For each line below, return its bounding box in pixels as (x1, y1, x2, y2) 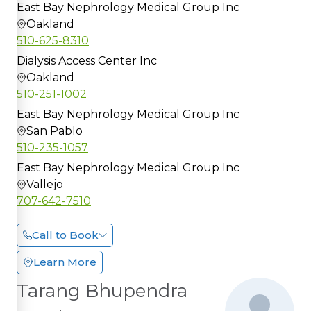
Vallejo (26, 177, 63, 191)
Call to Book (32, 228, 99, 242)
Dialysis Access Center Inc (17, 53, 157, 67)
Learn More (33, 255, 96, 269)
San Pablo (26, 124, 83, 137)
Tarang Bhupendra (17, 279, 187, 302)
